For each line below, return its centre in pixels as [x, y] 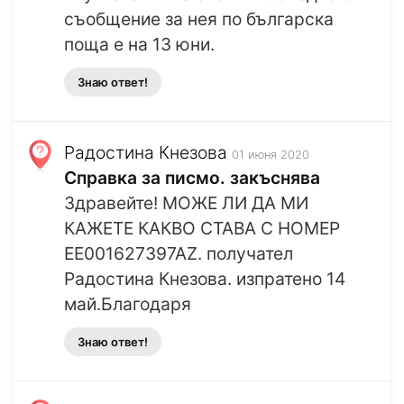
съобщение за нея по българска [199, 19]
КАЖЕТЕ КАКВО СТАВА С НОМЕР [202, 229]
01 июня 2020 [271, 155]
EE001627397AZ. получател [179, 254]
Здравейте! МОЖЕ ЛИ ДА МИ [186, 203]
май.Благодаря [128, 304]
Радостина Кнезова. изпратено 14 [205, 279]
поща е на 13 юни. [139, 45]
